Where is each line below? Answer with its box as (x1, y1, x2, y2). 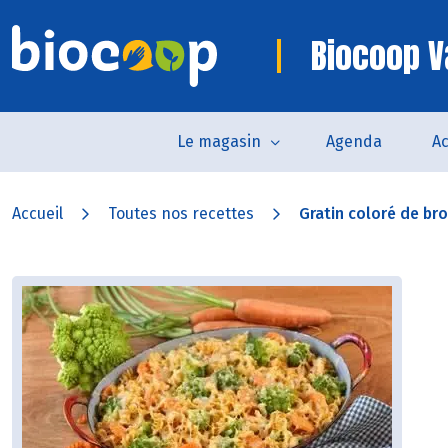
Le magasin (177, 132, 261, 151)
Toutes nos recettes (108, 204, 254, 223)
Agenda (326, 132, 382, 151)
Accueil (12, 204, 63, 223)
